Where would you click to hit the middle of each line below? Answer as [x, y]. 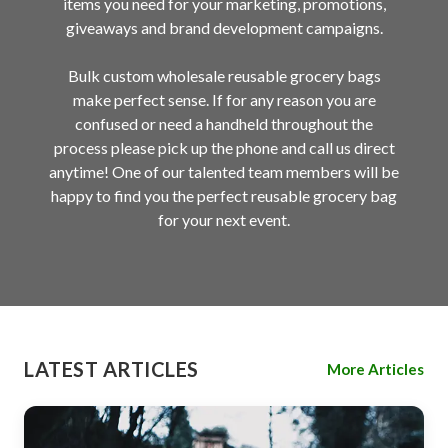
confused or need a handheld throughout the [224, 124]
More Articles [375, 369]
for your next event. [224, 220]
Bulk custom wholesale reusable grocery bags [224, 76]
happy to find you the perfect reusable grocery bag [224, 196]
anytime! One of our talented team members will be [224, 172]
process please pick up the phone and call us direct [224, 148]
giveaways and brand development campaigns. [224, 28]
